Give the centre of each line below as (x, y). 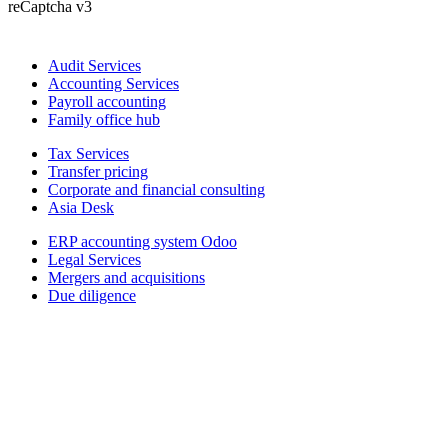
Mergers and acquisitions (126, 278)
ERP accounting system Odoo (142, 242)
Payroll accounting (107, 102)
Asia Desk (81, 208)
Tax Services (88, 154)
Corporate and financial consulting (156, 190)
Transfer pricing (98, 172)
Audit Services (94, 66)
